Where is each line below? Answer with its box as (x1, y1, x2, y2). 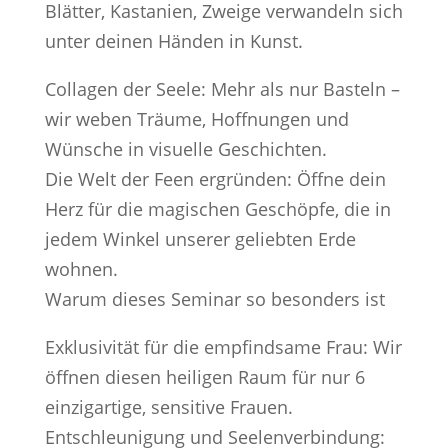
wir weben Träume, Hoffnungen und (44, 106, 349, 131)
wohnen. (44, 256, 118, 281)
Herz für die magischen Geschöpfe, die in (44, 196, 391, 221)
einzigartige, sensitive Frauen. (44, 394, 293, 419)
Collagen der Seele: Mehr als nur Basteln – (44, 76, 400, 101)
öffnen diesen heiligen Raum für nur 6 (44, 364, 365, 389)
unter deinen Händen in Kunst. (44, 28, 303, 53)
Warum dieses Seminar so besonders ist (44, 286, 385, 311)
